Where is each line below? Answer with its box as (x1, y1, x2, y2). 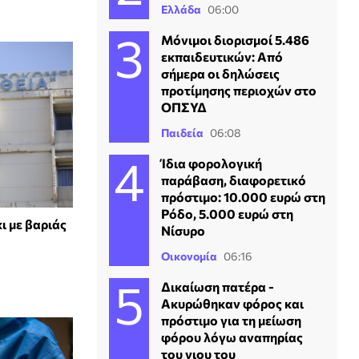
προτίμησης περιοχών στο (161, 83, 317, 98)
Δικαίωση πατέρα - (161, 279, 274, 294)
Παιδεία (161, 126, 204, 139)
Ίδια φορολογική (161, 155, 262, 171)
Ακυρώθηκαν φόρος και (161, 296, 304, 311)
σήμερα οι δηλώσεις (161, 66, 280, 81)
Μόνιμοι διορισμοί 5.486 (161, 32, 309, 47)
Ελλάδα (161, 2, 201, 16)
